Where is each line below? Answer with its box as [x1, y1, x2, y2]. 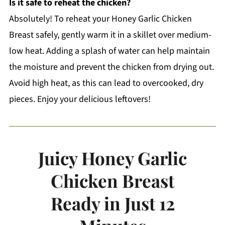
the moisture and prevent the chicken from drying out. [9, 60, 214, 73]
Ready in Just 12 [50, 191, 175, 215]
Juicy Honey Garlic [38, 146, 187, 170]
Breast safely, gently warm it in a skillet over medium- [9, 28, 211, 41]
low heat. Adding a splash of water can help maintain [9, 44, 210, 57]
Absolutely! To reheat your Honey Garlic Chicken [9, 12, 192, 25]
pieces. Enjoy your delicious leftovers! [9, 92, 151, 105]
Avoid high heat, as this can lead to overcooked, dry [9, 76, 203, 89]
